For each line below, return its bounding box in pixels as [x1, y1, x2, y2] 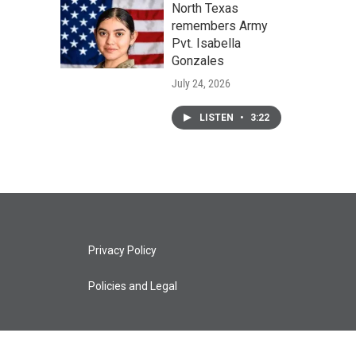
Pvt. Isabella [172, 36, 241, 51]
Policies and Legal [87, 280, 177, 292]
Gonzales [172, 53, 224, 68]
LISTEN [199, 112, 236, 123]
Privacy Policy [87, 244, 157, 257]
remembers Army [172, 18, 268, 33]
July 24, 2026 [172, 77, 230, 90]
